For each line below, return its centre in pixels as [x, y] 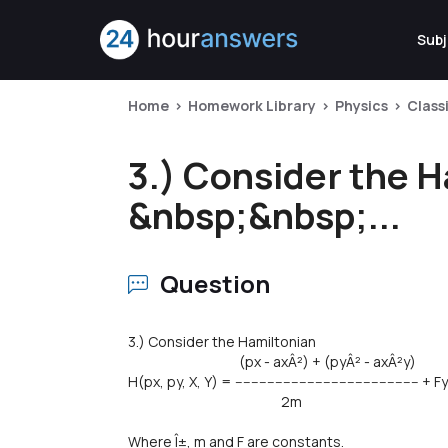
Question [215, 283]
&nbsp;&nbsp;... [264, 215]
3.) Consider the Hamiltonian [222, 341]
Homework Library [252, 105]
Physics [361, 105]
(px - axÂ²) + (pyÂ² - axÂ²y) [272, 361]
